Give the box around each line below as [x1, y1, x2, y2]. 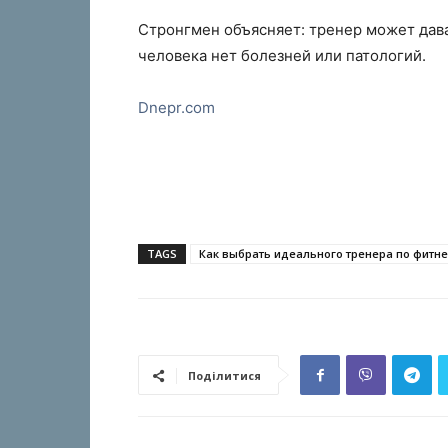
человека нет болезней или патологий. [138, 46, 426, 65]
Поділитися [188, 368, 261, 383]
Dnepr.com [138, 98, 215, 117]
